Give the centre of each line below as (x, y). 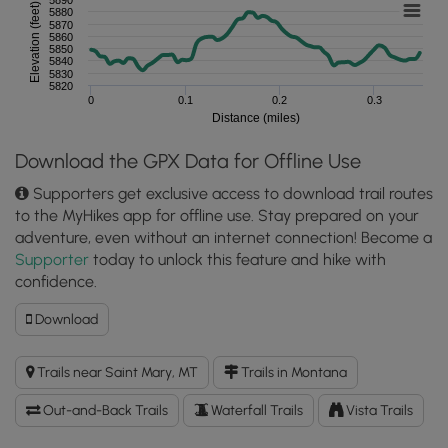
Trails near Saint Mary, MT (116, 372)
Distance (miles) (255, 117)
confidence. (56, 281)
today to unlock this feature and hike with (237, 259)
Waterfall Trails (255, 410)
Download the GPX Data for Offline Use (188, 160)
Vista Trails (378, 410)
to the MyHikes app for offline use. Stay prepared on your (217, 215)
